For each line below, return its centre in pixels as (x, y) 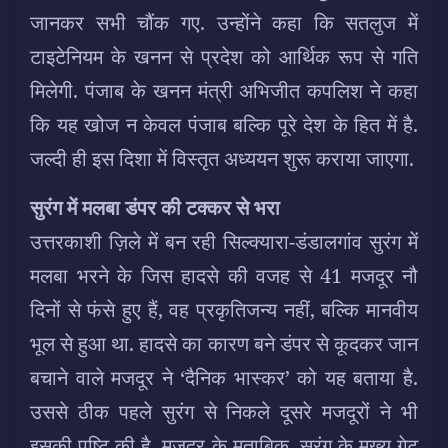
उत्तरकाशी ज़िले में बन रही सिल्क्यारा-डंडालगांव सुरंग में (224, 241)
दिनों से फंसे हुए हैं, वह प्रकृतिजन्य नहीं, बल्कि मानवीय (224, 309)
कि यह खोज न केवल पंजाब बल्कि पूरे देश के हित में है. (224, 124)
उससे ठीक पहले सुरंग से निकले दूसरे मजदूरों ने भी (224, 411)
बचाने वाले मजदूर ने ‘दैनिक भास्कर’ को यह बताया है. (224, 377)
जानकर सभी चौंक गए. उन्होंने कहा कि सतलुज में (224, 22)
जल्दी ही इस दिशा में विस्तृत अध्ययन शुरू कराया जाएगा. (222, 158)
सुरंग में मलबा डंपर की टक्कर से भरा (155, 207)
